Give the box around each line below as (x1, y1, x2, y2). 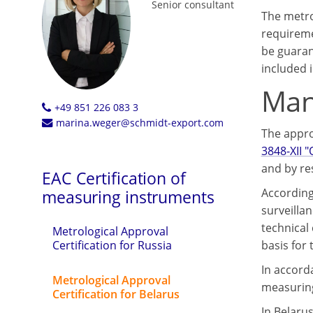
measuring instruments (42, 186, 214, 209)
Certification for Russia (52, 238, 172, 254)
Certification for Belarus (52, 286, 180, 303)
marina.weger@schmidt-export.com (55, 116, 224, 130)
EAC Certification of (42, 167, 186, 190)
